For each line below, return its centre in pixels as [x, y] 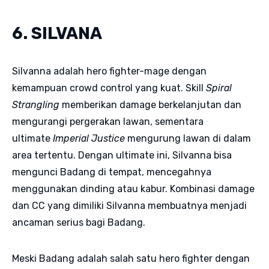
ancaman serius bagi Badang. [79, 222]
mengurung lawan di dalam [188, 138]
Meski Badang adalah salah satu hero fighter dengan [131, 258]
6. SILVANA [57, 33]
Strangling [36, 104]
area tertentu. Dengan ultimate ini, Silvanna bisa [122, 155]
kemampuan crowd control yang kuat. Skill [109, 88]
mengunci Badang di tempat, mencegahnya [112, 172]
